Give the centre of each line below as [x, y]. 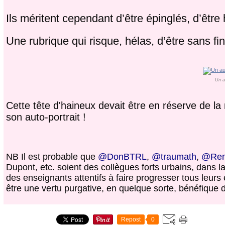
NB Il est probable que [52, 157]
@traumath [174, 157]
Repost [131, 220]
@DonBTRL [122, 157]
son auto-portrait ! [46, 117]
